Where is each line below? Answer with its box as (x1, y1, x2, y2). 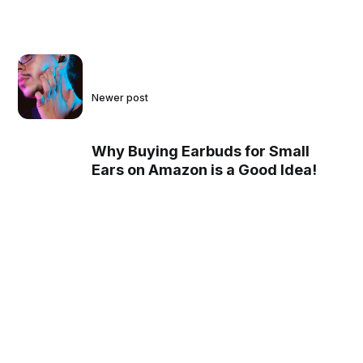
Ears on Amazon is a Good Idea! (92, 160, 318, 178)
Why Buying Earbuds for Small (92, 142, 310, 160)
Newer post (92, 91, 149, 104)
